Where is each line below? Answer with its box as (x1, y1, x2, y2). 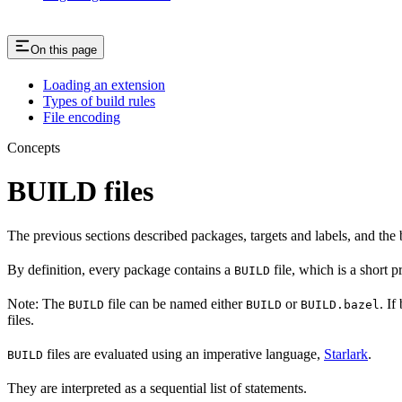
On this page (31, 42, 97, 57)
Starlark (324, 345, 368, 362)
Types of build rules (43, 92, 155, 109)
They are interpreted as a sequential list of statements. (7, 380, 307, 396)
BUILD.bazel (301, 297, 380, 311)
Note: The (7, 295, 68, 311)
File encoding (43, 109, 120, 125)
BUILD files (7, 175, 153, 208)
